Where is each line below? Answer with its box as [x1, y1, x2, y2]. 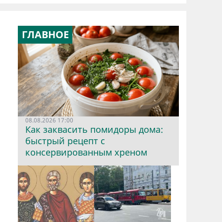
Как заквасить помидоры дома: [25, 123, 163, 135]
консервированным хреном [25, 146, 147, 158]
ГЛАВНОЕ [21, 27, 69, 41]
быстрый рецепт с [25, 134, 105, 147]
